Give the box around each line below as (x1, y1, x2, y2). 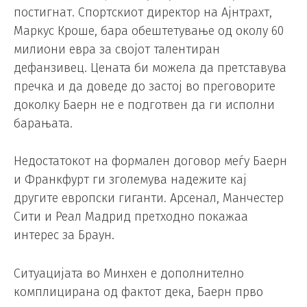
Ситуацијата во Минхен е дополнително (14, 266, 244, 282)
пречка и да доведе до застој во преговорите (14, 78, 275, 94)
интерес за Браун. (14, 228, 114, 243)
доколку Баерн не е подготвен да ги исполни (14, 97, 275, 112)
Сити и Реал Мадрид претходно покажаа (14, 209, 248, 225)
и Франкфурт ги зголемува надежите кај (14, 172, 247, 188)
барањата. (14, 115, 73, 131)
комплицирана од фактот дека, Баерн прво (14, 284, 263, 300)
